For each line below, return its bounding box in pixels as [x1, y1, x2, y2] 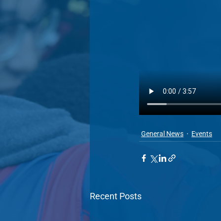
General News [141, 130, 184, 138]
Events [191, 130, 212, 138]
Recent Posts [90, 191, 142, 202]
